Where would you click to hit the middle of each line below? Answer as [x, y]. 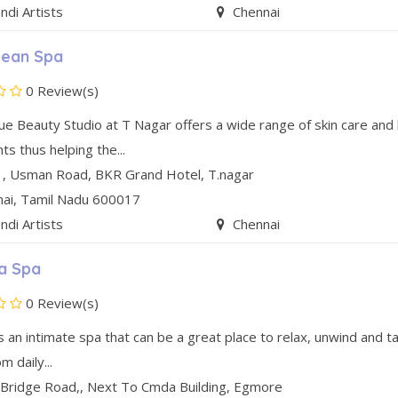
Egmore [259, 387]
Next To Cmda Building [157, 387]
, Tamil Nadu [52, 199]
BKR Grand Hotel [148, 175]
